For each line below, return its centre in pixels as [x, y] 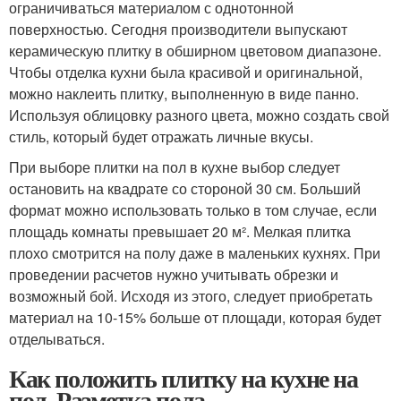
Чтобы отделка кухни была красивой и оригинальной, [186, 72]
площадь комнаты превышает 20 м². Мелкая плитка [180, 231]
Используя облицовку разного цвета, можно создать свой [199, 115]
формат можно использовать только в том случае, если [193, 209]
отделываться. [57, 338]
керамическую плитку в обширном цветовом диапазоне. [195, 50]
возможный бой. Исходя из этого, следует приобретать [191, 295]
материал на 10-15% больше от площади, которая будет [195, 317]
